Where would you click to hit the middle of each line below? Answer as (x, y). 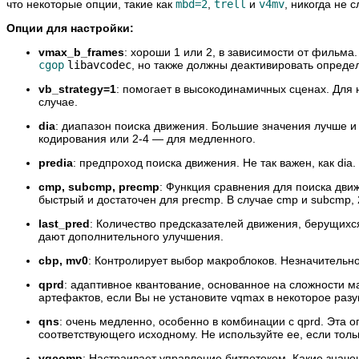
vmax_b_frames (81, 52)
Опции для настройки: (70, 28)
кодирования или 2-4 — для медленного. (147, 139)
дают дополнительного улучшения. (131, 237)
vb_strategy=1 (77, 89)
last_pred (64, 224)
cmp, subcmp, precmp (99, 187)
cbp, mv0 (63, 261)
